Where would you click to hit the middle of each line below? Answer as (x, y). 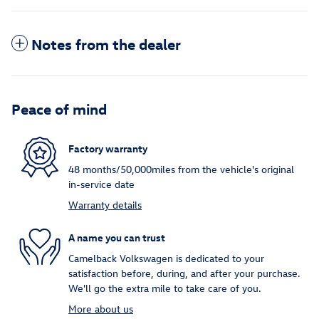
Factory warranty (108, 148)
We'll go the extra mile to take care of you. (165, 288)
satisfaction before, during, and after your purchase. (184, 273)
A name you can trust (117, 237)
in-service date (101, 184)
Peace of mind (59, 109)
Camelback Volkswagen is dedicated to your (166, 258)
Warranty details (105, 205)
